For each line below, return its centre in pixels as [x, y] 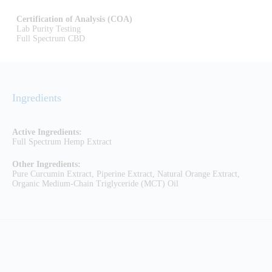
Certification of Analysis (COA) [74, 19]
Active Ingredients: [47, 132]
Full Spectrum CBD [50, 39]
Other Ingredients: [46, 165]
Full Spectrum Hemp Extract [62, 142]
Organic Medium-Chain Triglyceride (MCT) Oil [95, 184]
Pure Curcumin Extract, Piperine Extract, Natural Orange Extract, [126, 174]
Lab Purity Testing [48, 29]
